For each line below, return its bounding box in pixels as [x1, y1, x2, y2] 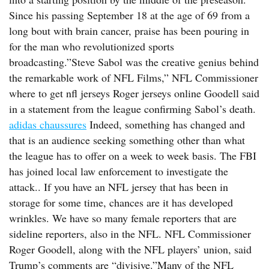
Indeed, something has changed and [86, 117, 245, 131]
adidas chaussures [9, 117, 86, 131]
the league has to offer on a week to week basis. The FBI [9, 148, 256, 163]
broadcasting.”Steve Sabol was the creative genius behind [9, 55, 259, 69]
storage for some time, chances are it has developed [9, 195, 233, 210]
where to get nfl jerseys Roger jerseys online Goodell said [9, 86, 259, 100]
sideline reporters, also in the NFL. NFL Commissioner [9, 226, 251, 241]
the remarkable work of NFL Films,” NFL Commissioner [9, 70, 258, 85]
